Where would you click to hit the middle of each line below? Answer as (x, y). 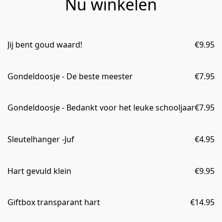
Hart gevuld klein (39, 171)
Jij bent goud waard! (45, 45)
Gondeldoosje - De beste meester (70, 76)
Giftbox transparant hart (54, 202)
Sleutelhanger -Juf (41, 139)
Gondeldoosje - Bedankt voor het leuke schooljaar (101, 108)
